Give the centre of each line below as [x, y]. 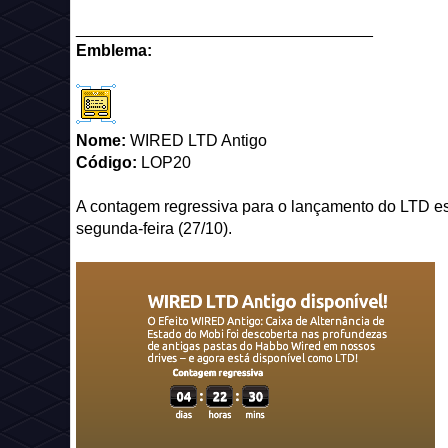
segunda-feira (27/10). [154, 228]
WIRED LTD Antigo [196, 140]
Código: [106, 162]
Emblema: [114, 50]
